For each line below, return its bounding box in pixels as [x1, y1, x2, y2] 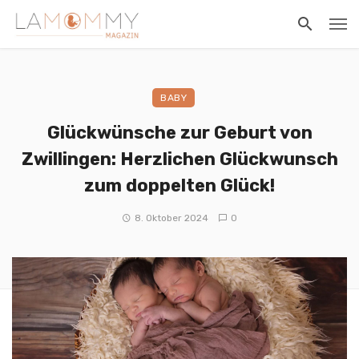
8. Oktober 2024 [135, 212, 208, 224]
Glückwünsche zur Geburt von [46, 122, 313, 143]
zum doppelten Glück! [84, 175, 275, 196]
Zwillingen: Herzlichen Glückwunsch [21, 148, 338, 169]
